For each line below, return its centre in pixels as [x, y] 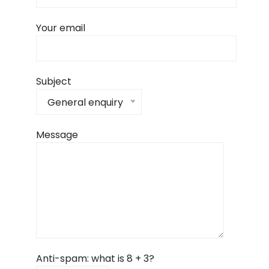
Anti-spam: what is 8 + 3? [95, 258]
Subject [53, 81]
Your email [60, 28]
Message [57, 134]
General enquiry [85, 102]
